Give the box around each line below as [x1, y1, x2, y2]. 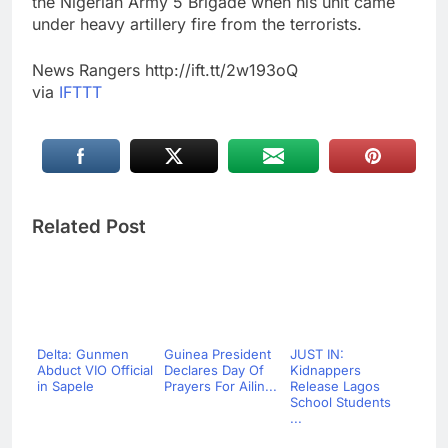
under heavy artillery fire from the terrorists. [32, 14, 362, 35]
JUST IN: [290, 346, 344, 363]
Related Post [32, 215, 146, 239]
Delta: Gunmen [37, 346, 129, 363]
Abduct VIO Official [37, 362, 153, 379]
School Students [290, 394, 391, 411]
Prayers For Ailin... [163, 378, 277, 395]
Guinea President [163, 346, 271, 363]
